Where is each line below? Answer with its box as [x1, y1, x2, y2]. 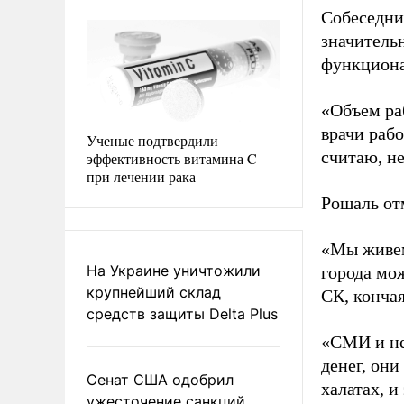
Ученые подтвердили [87, 130, 218, 150]
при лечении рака [87, 166, 196, 186]
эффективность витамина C [87, 148, 257, 168]
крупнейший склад [87, 282, 221, 301]
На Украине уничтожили [87, 261, 261, 280]
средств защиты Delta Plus [87, 304, 278, 323]
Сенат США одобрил [87, 370, 234, 389]
